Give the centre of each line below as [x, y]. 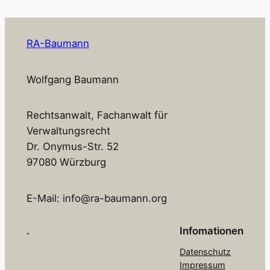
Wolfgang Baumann [72, 79]
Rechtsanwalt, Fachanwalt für [97, 115]
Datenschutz [206, 251]
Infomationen [212, 231]
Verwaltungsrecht [68, 131]
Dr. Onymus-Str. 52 [72, 147]
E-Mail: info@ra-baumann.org [96, 198]
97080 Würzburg [66, 162]
